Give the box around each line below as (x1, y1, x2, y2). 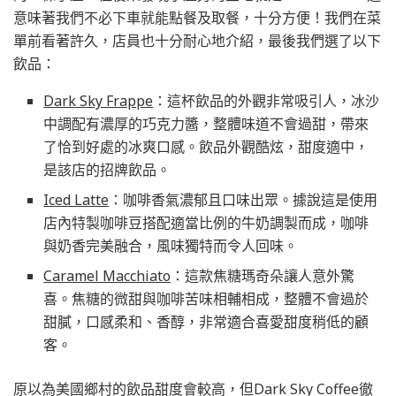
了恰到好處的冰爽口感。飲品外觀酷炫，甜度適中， (43, 137, 369, 156)
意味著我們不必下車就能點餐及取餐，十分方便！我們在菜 (13, 8, 381, 27)
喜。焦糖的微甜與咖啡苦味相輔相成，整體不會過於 (43, 289, 369, 308)
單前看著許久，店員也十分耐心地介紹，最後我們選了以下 (13, 31, 381, 50)
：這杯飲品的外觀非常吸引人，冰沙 (153, 91, 380, 110)
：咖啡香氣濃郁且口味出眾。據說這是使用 (109, 190, 378, 209)
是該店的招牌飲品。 (43, 160, 171, 179)
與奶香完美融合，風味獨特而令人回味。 (43, 236, 299, 255)
